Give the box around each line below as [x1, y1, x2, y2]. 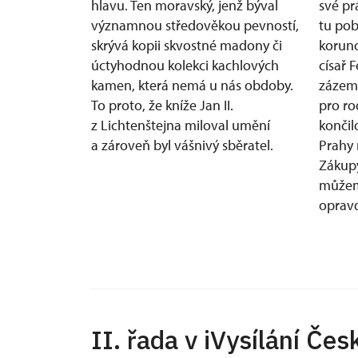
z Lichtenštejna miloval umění [91, 116, 270, 134]
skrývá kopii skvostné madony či [91, 36, 282, 54]
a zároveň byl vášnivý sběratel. [91, 136, 273, 154]
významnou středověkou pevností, [91, 16, 299, 34]
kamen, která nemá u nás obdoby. [91, 76, 293, 94]
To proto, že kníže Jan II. [91, 96, 233, 114]
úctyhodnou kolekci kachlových [91, 56, 279, 74]
